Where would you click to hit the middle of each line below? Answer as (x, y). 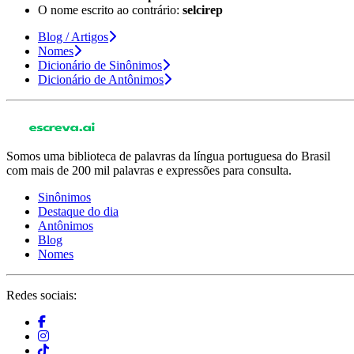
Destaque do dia (78, 211)
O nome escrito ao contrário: (110, 9)
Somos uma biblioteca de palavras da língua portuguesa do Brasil (168, 156)
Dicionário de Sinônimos (100, 65)
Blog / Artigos (73, 36)
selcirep (203, 9)
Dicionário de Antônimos (101, 79)
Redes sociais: (41, 295)
